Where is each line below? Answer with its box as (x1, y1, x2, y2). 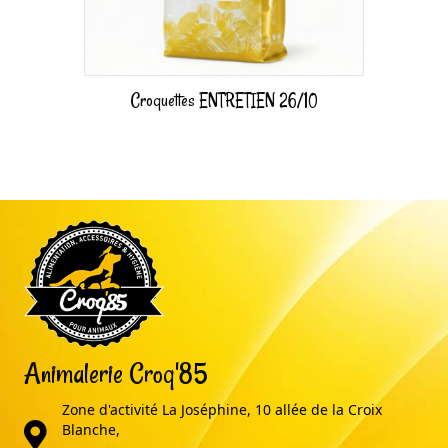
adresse (23, 419, 76, 439)
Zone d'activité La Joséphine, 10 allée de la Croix (62, 400, 382, 420)
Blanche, (62, 420, 120, 440)
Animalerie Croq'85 (24, 355, 208, 393)
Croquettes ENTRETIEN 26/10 (130, 88, 318, 113)
